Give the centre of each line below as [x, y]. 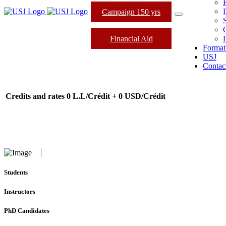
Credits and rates [35, 96]
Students [16, 172]
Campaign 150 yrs [131, 12]
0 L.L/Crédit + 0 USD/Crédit [116, 96]
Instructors [20, 192]
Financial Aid [131, 38]
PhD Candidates [27, 211]
